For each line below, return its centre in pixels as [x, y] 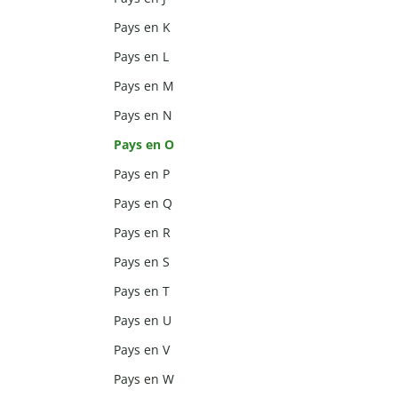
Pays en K [143, 28]
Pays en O [144, 145]
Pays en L [142, 57]
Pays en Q [143, 203]
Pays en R [143, 233]
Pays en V [142, 350]
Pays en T [142, 291]
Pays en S [142, 262]
